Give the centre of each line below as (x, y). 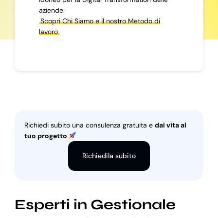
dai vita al (170, 125)
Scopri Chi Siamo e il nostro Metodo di (100, 21)
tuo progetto (46, 136)
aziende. (52, 10)
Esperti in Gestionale (95, 204)
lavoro (48, 31)
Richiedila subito (109, 155)
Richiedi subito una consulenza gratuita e (89, 125)
